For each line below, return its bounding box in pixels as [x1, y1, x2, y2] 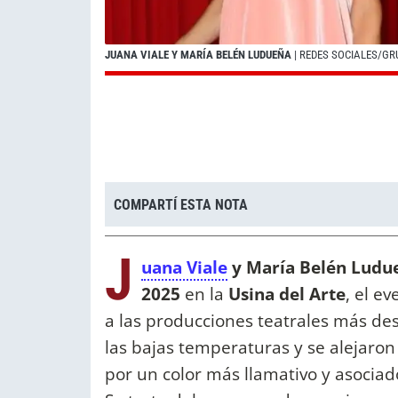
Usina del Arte [228, 282, 346, 306]
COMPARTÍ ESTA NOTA [114, 195, 248, 213]
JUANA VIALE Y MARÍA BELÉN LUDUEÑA [105, 48, 294, 62]
